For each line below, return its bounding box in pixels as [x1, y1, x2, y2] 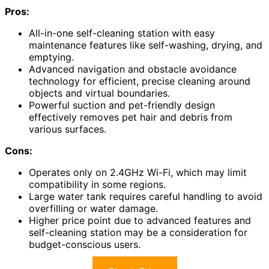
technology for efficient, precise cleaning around [29, 74, 250, 87]
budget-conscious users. [29, 238, 141, 250]
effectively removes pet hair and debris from [29, 110, 232, 123]
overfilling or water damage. [29, 202, 158, 214]
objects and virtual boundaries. [29, 86, 170, 99]
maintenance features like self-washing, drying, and [29, 38, 262, 51]
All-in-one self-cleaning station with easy [29, 26, 215, 39]
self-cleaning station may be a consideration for [29, 226, 247, 238]
